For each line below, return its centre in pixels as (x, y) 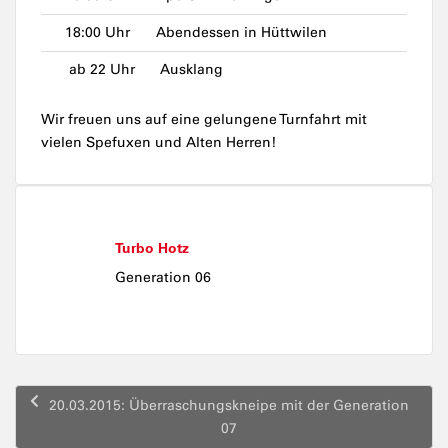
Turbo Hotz (152, 248)
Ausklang (189, 70)
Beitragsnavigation (95, 394)
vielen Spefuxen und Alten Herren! (158, 143)
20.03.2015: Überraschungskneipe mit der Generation (228, 406)
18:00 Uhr (97, 33)
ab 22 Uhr (100, 70)
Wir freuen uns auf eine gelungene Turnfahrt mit (204, 120)
